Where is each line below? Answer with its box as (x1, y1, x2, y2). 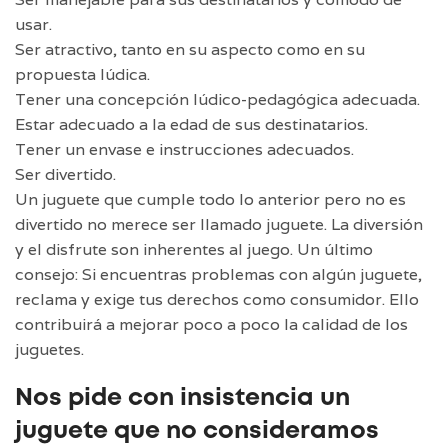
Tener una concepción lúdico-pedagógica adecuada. (15, 88, 420, 110)
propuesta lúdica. (15, 63, 150, 85)
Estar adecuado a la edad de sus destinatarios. (15, 113, 368, 135)
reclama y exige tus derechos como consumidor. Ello (15, 288, 419, 310)
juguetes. (15, 338, 84, 360)
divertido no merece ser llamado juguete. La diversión (15, 213, 423, 235)
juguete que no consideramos (15, 420, 379, 442)
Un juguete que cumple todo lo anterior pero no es (15, 188, 406, 210)
